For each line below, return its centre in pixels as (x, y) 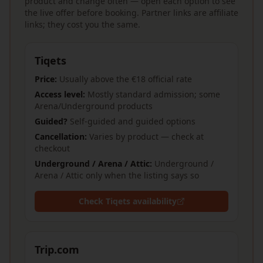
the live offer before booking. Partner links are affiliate (131, 13)
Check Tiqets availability (127, 201)
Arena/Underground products (94, 106)
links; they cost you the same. (82, 24)
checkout (52, 148)
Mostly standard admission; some (154, 94)
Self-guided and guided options (133, 121)
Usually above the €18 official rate (126, 79)
